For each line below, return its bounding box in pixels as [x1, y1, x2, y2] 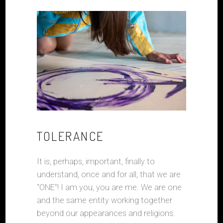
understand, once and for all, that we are [37, 170, 181, 180]
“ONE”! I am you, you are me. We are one [37, 183, 182, 193]
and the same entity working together [37, 196, 172, 206]
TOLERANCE [37, 128, 104, 144]
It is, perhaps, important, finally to [37, 157, 155, 167]
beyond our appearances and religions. [37, 209, 175, 219]
